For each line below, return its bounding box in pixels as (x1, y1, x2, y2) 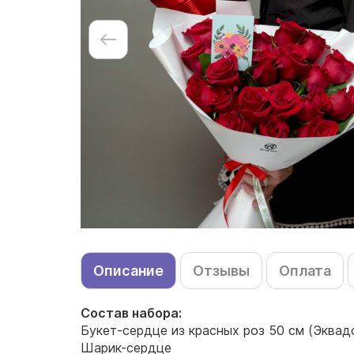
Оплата (279, 262, 331, 279)
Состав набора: (81, 305, 182, 321)
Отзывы (193, 262, 250, 279)
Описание (93, 262, 164, 279)
